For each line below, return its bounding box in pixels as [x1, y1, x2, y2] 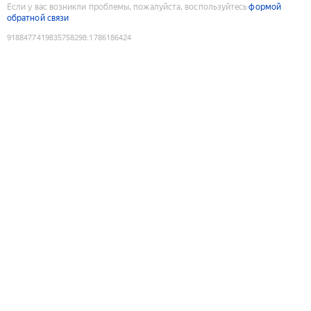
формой [249, 1, 281, 12]
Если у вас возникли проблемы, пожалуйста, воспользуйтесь [7, 1, 248, 12]
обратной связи [7, 12, 69, 23]
